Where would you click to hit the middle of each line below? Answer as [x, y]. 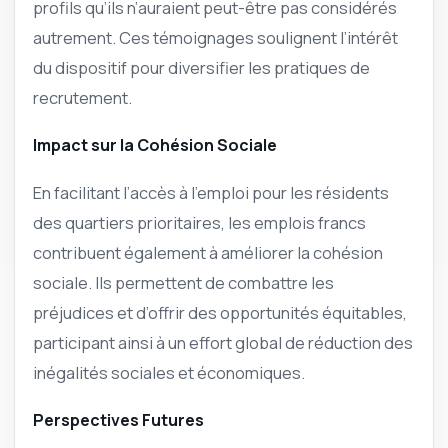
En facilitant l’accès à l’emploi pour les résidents [211, 192]
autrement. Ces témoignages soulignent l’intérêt [215, 37]
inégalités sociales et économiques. [169, 372]
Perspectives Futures [118, 419]
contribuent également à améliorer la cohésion [208, 252]
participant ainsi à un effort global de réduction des [223, 342]
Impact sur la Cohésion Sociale [155, 145]
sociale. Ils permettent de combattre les [183, 282]
